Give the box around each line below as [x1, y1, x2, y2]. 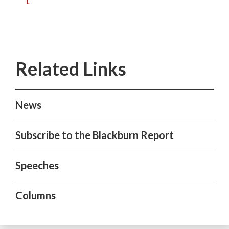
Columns [15, 189, 56, 201]
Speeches [15, 159, 59, 171]
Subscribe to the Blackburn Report [15, 129, 174, 141]
